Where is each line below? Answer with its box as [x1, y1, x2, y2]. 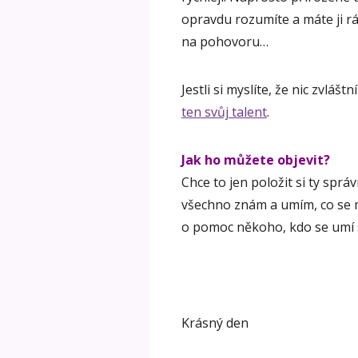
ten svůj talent [181, 102, 267, 121]
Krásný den [181, 313, 249, 332]
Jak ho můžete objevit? [181, 150, 330, 169]
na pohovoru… [181, 32, 268, 50]
